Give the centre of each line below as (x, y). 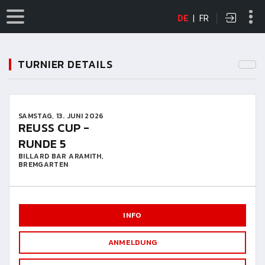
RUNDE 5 (43, 144)
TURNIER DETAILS (65, 64)
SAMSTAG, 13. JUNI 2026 (61, 116)
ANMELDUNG (132, 242)
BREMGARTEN (43, 164)
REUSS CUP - (54, 128)
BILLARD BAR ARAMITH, (61, 156)
